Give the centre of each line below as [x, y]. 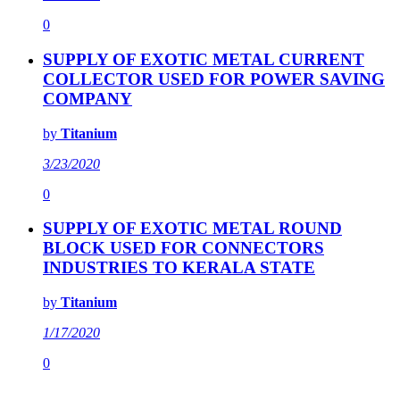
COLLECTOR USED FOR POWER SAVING [214, 79]
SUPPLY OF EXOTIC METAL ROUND [192, 229]
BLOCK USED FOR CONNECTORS [183, 248]
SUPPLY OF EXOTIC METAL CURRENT [204, 60]
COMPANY [87, 99]
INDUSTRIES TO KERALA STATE [179, 268]
